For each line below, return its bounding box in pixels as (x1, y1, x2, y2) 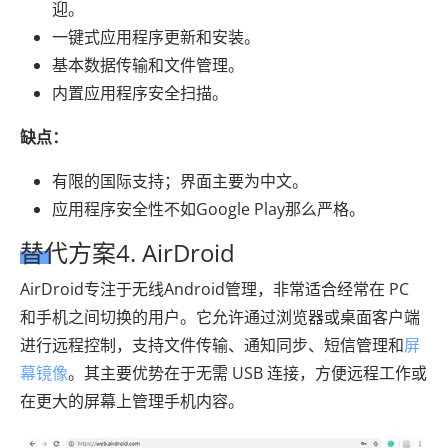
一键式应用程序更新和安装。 (52, 25, 260, 48)
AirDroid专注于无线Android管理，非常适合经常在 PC (20, 277, 409, 300)
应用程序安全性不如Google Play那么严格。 (52, 197, 365, 220)
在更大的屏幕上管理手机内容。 (20, 389, 244, 412)
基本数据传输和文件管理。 (52, 53, 244, 76)
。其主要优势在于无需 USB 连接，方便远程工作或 (68, 361, 427, 384)
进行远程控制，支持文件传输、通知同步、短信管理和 (20, 333, 404, 356)
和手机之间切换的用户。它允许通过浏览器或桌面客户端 (20, 305, 420, 328)
